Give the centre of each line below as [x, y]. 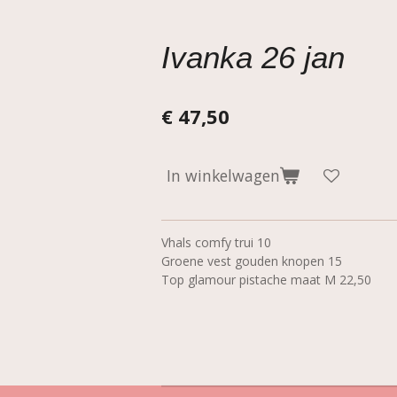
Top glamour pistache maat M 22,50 [266, 279]
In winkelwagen [223, 175]
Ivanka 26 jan [253, 58]
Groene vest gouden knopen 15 [252, 261]
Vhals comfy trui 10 [216, 242]
